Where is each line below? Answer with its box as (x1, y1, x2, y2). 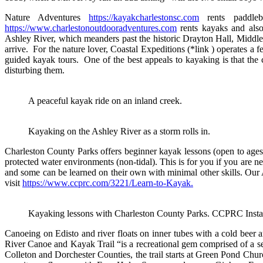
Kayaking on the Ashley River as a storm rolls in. (28, 126, 210, 136)
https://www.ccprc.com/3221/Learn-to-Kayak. (22, 177, 193, 188)
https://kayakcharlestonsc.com (89, 12, 200, 22)
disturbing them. (5, 65, 65, 75)
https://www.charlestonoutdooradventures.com (5, 22, 177, 33)
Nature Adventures (5, 12, 89, 22)
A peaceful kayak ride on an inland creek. (28, 95, 182, 106)
